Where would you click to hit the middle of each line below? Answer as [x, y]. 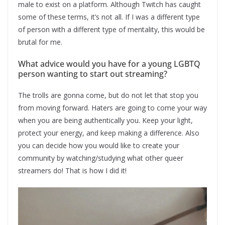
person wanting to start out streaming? [93, 74]
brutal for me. [40, 42]
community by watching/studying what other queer [101, 158]
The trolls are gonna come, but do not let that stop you [108, 95]
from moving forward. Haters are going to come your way [113, 107]
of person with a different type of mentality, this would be [111, 29]
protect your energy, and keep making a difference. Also [109, 133]
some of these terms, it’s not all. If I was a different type [109, 17]
